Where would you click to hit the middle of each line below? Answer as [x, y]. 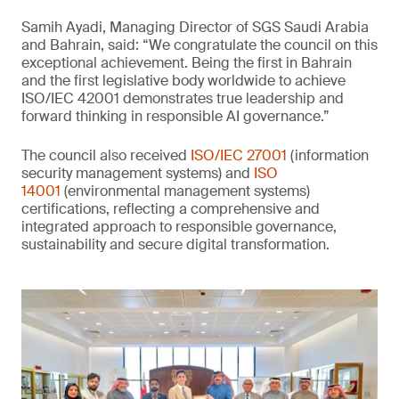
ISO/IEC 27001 [239, 155]
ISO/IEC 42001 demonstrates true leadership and [183, 98]
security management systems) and [138, 173]
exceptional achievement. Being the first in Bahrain [187, 63]
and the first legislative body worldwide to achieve [183, 81]
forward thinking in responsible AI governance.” [175, 116]
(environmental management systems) [185, 191]
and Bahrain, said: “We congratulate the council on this [199, 45]
